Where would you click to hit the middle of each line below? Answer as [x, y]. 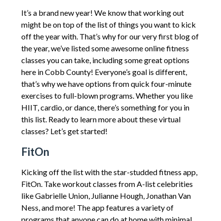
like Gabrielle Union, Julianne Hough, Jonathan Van [106, 195]
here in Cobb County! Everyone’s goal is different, [104, 72]
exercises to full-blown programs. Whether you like [107, 95]
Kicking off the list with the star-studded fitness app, [109, 172]
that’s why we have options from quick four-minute [106, 83]
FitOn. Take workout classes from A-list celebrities [107, 184]
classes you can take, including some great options [105, 60]
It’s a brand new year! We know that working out [102, 12]
